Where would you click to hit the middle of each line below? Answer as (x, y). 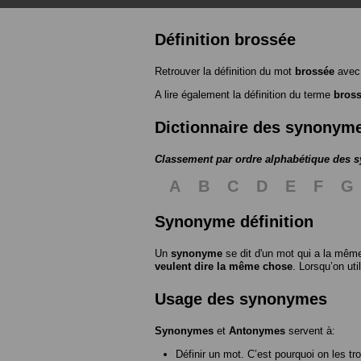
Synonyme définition (234, 221)
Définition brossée (225, 39)
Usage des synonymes (241, 299)
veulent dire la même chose (224, 266)
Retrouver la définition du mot (225, 71)
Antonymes (257, 330)
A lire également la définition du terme (244, 94)
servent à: (310, 330)
